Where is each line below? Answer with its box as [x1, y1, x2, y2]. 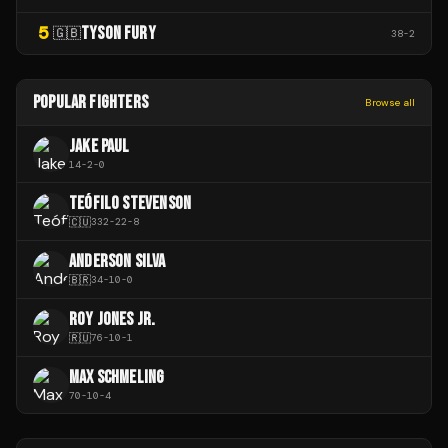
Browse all [365, 95, 415, 109]
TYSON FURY [81, 22, 156, 44]
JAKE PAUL [69, 135, 130, 157]
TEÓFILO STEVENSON [69, 192, 192, 214]
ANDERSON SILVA [69, 250, 166, 272]
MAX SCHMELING [69, 366, 165, 388]
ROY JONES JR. [69, 308, 156, 330]
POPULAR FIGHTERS [33, 91, 148, 113]
